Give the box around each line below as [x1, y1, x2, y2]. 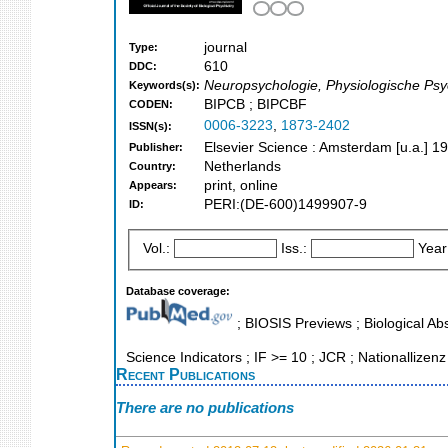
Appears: [129, 179, 177, 192]
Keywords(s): [129, 79, 200, 92]
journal [204, 40, 247, 56]
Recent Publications [116, 364, 255, 383]
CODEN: [129, 98, 173, 111]
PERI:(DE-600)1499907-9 [204, 197, 367, 213]
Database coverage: [126, 284, 230, 297]
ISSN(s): [129, 120, 172, 133]
